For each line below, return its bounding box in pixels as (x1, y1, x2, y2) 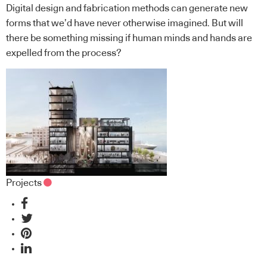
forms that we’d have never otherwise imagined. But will (6, 18, 243, 29)
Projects (6, 178, 42, 188)
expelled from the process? (6, 48, 122, 58)
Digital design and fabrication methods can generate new (6, 4, 248, 14)
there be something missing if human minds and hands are (6, 33, 252, 44)
